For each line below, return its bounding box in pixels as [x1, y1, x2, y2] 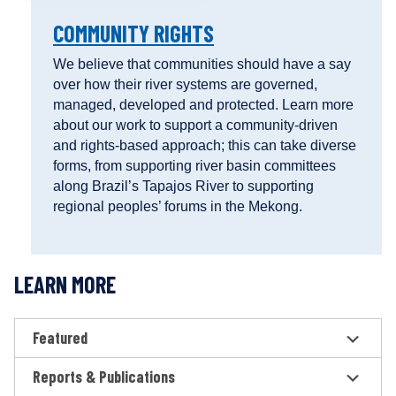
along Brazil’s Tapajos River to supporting [53, 179, 314, 194]
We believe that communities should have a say [53, 57, 351, 72]
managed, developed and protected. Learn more [53, 97, 354, 113]
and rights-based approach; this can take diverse [53, 138, 356, 154]
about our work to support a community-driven [53, 118, 338, 133]
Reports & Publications [32, 367, 175, 387]
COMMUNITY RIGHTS [53, 19, 214, 48]
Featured [32, 328, 88, 348]
